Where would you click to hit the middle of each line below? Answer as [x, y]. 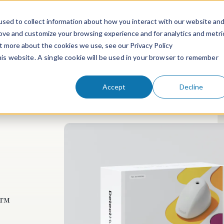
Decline [191, 86]
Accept [114, 86]
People [41, 53]
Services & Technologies [136, 53]
